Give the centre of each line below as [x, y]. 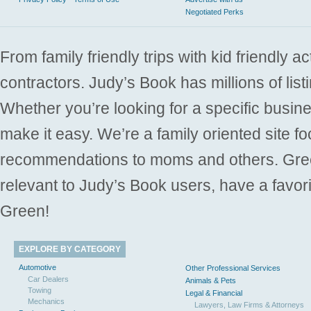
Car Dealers [48, 279]
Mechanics [46, 301]
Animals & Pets [211, 280]
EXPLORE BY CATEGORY [70, 249]
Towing [40, 290]
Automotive [37, 267]
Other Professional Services [233, 268]
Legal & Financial [214, 293]
